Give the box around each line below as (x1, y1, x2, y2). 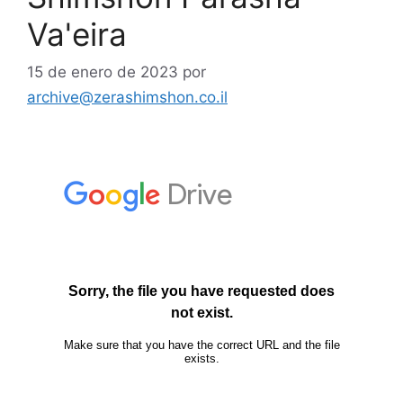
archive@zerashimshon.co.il (27, 87, 228, 106)
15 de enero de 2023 (27, 62, 178, 81)
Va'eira (27, 15, 127, 53)
